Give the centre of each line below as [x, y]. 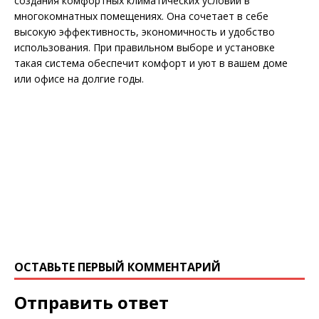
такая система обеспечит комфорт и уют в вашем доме [151, 63]
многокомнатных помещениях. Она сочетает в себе [141, 16]
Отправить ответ [91, 303]
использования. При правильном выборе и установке [145, 48]
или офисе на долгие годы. [79, 79]
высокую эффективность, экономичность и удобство [145, 32]
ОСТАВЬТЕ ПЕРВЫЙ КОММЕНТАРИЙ [117, 267]
